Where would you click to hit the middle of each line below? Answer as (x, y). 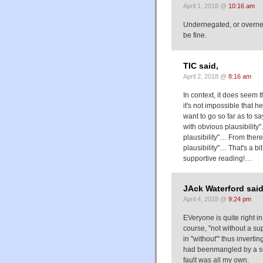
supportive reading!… (218, 158)
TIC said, (201, 66)
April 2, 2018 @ (206, 76)
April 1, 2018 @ (206, 6)
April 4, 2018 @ (206, 199)
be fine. (195, 36)
